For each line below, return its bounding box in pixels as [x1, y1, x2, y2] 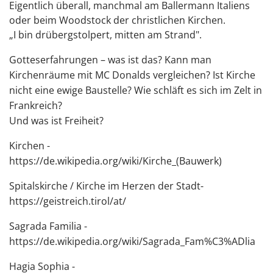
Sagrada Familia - [9, 219, 87, 233]
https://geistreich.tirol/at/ [9, 194, 126, 208]
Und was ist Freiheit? [9, 114, 104, 127]
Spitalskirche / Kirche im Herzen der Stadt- [9, 179, 204, 193]
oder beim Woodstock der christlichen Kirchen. [9, 13, 225, 27]
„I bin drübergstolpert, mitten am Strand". [9, 28, 202, 41]
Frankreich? [9, 99, 62, 112]
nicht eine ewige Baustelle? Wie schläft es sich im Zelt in [9, 83, 262, 97]
